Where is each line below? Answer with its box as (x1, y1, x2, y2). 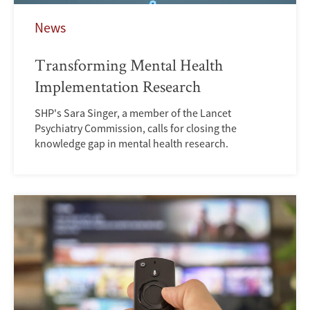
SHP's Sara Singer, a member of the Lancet (35, 105, 231, 120)
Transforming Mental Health (35, 53, 223, 75)
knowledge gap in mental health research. (35, 136, 228, 150)
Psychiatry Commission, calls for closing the (35, 120, 237, 135)
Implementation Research (35, 75, 201, 97)
